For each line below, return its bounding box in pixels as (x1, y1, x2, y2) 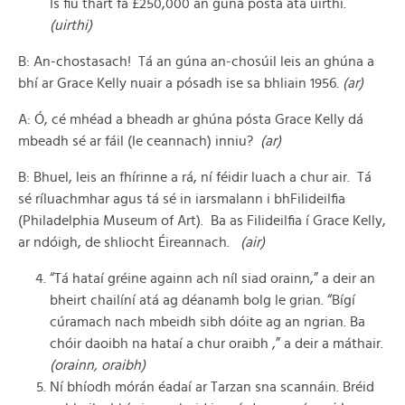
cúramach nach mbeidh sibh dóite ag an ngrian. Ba (50, 315, 365, 329)
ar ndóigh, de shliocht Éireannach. (18, 235, 240, 250)
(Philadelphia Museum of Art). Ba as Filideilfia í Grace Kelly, (18, 213, 386, 228)
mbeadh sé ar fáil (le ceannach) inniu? (18, 134, 260, 148)
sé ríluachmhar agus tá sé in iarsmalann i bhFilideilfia (18, 192, 345, 206)
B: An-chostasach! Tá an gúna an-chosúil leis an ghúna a (18, 54, 374, 69)
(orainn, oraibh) (50, 358, 146, 372)
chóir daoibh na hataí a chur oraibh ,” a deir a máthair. (50, 336, 387, 351)
